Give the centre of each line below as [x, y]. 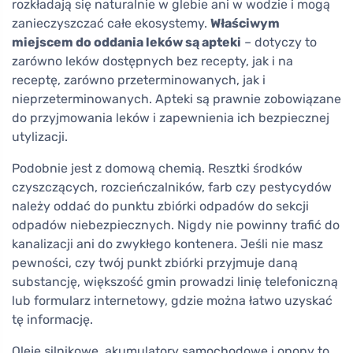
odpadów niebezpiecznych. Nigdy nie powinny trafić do [176, 225]
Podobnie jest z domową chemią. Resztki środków [157, 168]
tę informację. [52, 320]
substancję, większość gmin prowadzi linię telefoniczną [175, 282]
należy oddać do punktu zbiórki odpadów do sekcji [160, 206]
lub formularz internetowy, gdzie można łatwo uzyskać [172, 301]
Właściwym [245, 23]
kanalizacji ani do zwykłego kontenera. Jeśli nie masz [167, 244]
